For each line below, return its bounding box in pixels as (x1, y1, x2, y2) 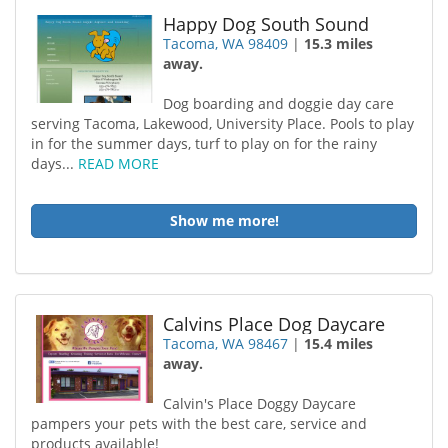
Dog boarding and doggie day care (163, 94, 395, 113)
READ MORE (78, 154, 159, 173)
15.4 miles (304, 334, 374, 353)
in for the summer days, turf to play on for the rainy (31, 134, 377, 153)
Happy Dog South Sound (163, 12, 370, 36)
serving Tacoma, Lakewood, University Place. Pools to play (31, 114, 414, 133)
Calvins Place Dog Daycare (163, 312, 386, 336)
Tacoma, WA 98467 (163, 334, 289, 353)
